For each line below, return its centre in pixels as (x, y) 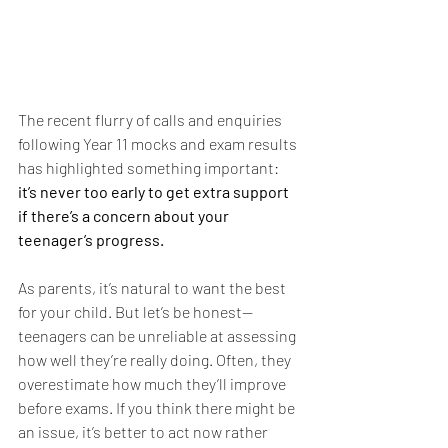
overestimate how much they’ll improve (153, 383)
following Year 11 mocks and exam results (159, 143)
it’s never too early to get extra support (155, 191)
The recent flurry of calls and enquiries (151, 119)
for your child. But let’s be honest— (135, 311)
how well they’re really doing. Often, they (156, 359)
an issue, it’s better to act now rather (144, 431)
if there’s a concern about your (125, 215)
